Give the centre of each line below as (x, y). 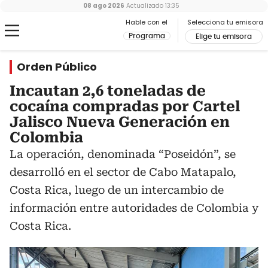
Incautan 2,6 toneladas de (108, 91)
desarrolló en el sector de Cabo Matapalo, (123, 172)
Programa (147, 36)
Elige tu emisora (224, 36)
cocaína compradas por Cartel (125, 106)
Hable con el (147, 22)
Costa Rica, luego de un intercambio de (117, 190)
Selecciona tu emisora (225, 22)
